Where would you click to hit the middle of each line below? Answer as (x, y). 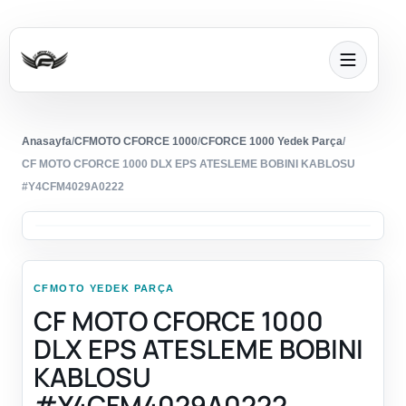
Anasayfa (47, 142)
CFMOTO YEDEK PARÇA (104, 289)
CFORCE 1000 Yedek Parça (271, 142)
